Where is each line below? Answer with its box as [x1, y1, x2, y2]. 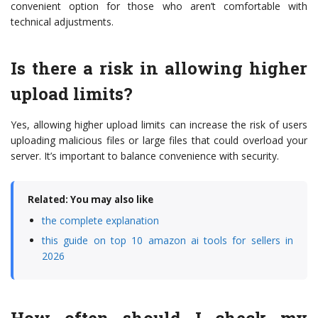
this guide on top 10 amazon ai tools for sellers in [42, 234, 293, 248]
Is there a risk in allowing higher [11, 57, 307, 80]
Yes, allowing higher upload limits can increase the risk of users [11, 118, 307, 132]
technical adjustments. [11, 15, 114, 29]
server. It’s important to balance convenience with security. [11, 149, 279, 163]
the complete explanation [42, 214, 159, 228]
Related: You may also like [28, 193, 153, 207]
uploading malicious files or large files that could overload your [11, 133, 307, 148]
